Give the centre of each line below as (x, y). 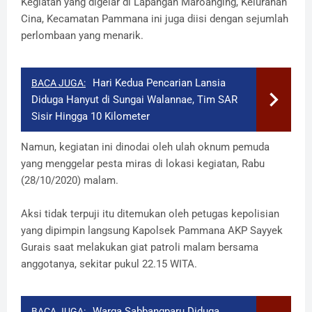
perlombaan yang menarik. (82, 35)
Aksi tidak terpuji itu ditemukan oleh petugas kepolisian (150, 213)
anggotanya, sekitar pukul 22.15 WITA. (109, 264)
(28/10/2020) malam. (70, 180)
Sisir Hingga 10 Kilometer (91, 116)
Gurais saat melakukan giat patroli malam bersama (140, 247)
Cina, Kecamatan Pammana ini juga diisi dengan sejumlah (155, 18)
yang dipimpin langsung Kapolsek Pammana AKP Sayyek (152, 230)
